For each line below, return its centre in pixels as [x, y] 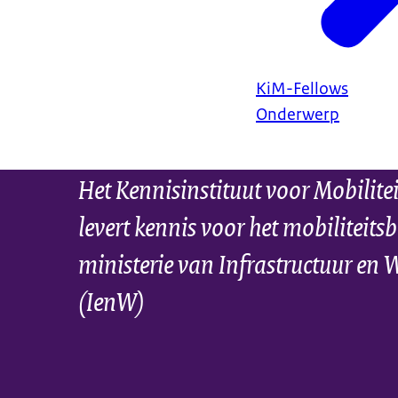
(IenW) [111, 300]
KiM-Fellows [302, 89]
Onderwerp [298, 115]
